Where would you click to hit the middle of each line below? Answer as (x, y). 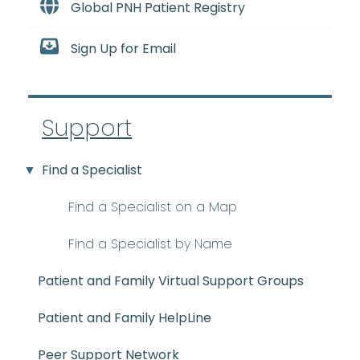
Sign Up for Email (123, 48)
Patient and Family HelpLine (125, 318)
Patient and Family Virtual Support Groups (171, 281)
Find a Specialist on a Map (153, 207)
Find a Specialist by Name (150, 244)
